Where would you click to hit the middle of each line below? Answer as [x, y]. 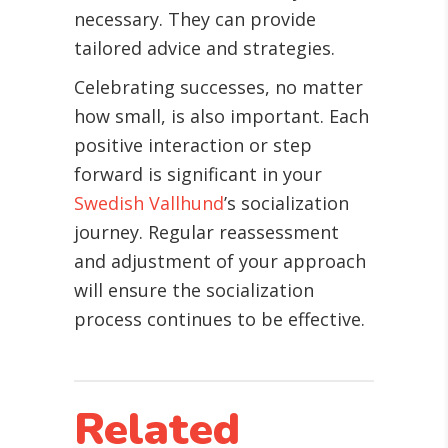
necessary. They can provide [195, 19]
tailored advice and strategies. [204, 48]
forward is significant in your [198, 174]
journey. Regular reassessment [206, 232]
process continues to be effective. [219, 319]
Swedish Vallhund [149, 203]
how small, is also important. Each [221, 116]
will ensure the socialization [194, 290]
